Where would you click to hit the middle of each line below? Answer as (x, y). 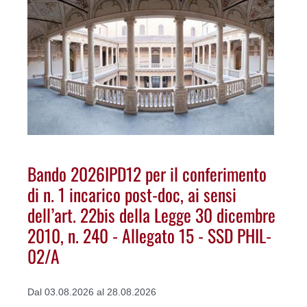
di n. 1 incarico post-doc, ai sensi (132, 194)
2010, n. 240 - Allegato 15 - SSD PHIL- (149, 235)
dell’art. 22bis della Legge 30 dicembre (151, 214)
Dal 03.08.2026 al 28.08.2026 (92, 292)
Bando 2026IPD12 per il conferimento (147, 173)
